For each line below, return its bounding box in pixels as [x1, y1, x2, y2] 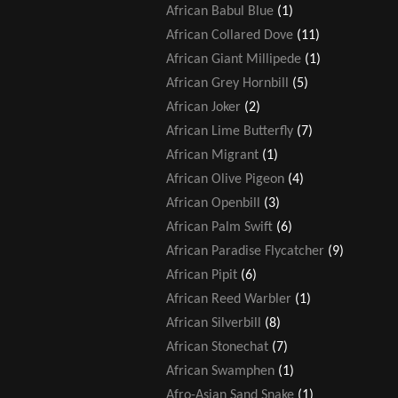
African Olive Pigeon [166, 171, 284, 187]
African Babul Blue [166, 4, 274, 19]
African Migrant [166, 147, 259, 163]
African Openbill [166, 195, 260, 211]
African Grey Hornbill [166, 76, 289, 91]
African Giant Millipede [166, 52, 301, 67]
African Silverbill [166, 315, 261, 330]
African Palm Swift [166, 219, 273, 235]
